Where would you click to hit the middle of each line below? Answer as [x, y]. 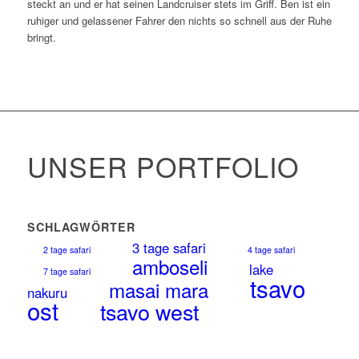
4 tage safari [271, 249]
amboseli [169, 266]
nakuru [47, 292]
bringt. [41, 37]
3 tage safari [169, 247]
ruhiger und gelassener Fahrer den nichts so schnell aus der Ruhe [179, 20]
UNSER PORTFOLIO [163, 166]
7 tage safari [67, 271]
